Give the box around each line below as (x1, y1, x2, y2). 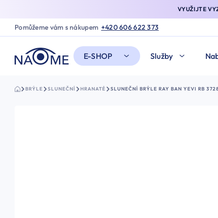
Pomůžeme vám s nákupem (15, 23, 99, 32)
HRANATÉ (80, 86, 106, 92)
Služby (150, 51, 173, 61)
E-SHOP (83, 51, 113, 61)
